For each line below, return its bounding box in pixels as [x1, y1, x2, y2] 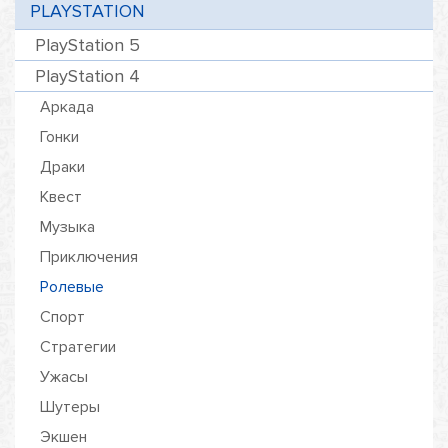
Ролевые [40, 277, 104, 297]
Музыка [40, 217, 95, 237]
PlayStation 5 [35, 34, 140, 56]
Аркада [40, 97, 94, 117]
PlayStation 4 [35, 65, 140, 87]
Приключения [40, 247, 138, 267]
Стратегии [40, 337, 116, 357]
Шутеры [40, 397, 100, 417]
